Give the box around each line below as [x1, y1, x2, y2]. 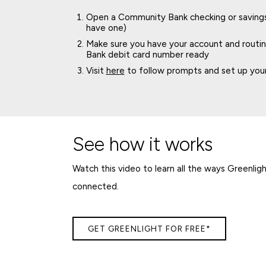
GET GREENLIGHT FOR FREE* [88, 223, 211, 233]
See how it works [72, 132, 213, 156]
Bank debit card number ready [85, 49, 209, 60]
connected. [72, 180, 119, 192]
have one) [85, 22, 129, 33]
